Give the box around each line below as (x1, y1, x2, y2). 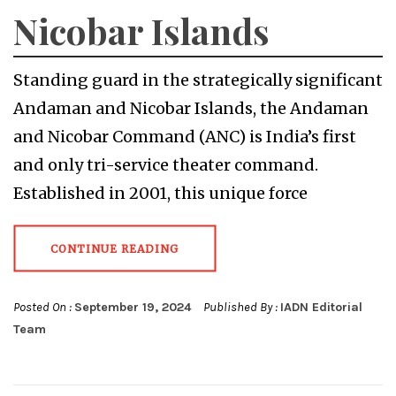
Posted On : (13, 299, 74, 315)
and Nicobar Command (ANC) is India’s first (13, 126, 356, 147)
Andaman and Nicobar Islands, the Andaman (13, 97, 369, 118)
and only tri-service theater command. (13, 154, 318, 175)
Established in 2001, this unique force (13, 182, 308, 203)
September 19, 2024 (74, 299, 192, 315)
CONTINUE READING (50, 241, 179, 255)
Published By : (201, 299, 280, 315)
